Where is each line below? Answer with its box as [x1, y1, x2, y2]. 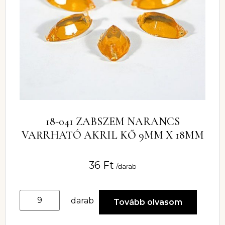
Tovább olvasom [114, 197, 182, 207]
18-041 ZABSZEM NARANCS [45, 115, 180, 128]
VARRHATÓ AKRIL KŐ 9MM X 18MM [21, 128, 204, 142]
